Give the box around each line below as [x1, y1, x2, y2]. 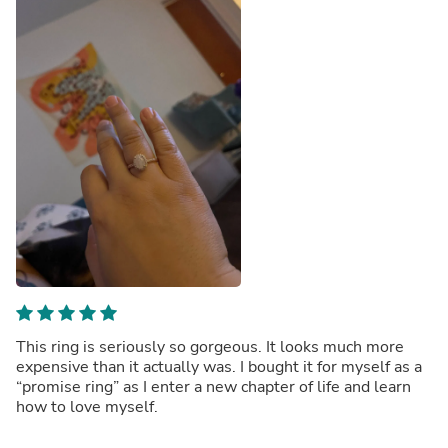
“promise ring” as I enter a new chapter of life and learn [16, 375, 411, 398]
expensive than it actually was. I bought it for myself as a [16, 355, 422, 378]
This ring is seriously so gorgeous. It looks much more [16, 335, 404, 358]
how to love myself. [16, 395, 158, 418]
